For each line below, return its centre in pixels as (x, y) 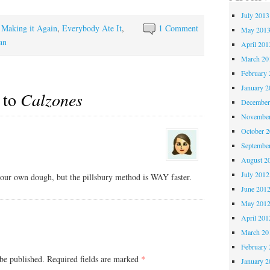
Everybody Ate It (92, 28)
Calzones (52, 100)
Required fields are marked (94, 259)
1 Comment (179, 28)
